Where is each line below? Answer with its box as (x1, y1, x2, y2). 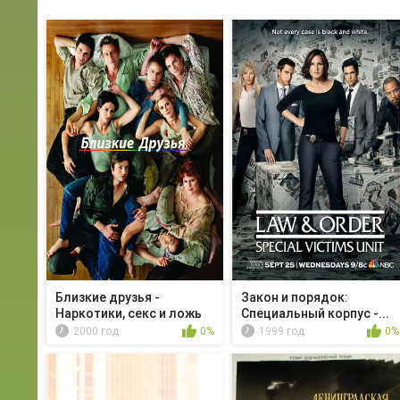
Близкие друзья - (55, 290, 160, 305)
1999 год (258, 325, 304, 338)
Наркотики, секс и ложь (55, 306, 202, 321)
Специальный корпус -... (240, 306, 389, 321)
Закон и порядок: (240, 290, 348, 305)
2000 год (73, 325, 119, 338)
